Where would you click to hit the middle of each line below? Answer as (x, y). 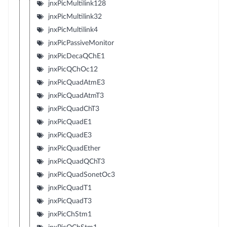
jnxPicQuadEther (74, 148)
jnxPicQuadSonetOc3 (81, 175)
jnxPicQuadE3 (70, 135)
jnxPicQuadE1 (70, 122)
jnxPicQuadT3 (70, 201)
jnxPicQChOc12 (73, 69)
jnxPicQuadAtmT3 (76, 96)
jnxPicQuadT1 (70, 188)
